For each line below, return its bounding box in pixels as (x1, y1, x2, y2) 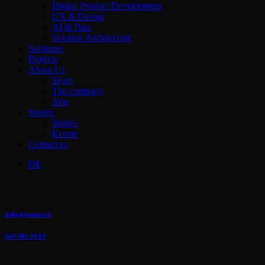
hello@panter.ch (5, 210, 51, 218)
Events (52, 128, 77, 138)
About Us (28, 64, 65, 75)
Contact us (28, 138, 68, 149)
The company (52, 85, 104, 96)
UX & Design (52, 11, 105, 21)
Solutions (28, 43, 63, 53)
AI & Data (52, 21, 92, 32)
